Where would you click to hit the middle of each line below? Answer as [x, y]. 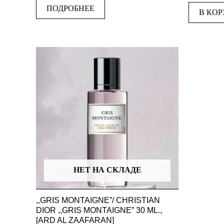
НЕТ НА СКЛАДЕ [107, 169]
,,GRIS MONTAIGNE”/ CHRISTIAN [98, 200]
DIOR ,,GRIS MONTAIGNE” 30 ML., [99, 210]
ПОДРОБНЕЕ [70, 8]
